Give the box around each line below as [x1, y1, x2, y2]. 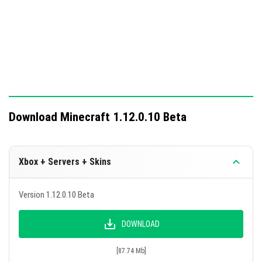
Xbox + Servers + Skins [19, 156, 111, 167]
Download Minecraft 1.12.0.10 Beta [9, 110, 187, 124]
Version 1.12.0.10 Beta [19, 189, 94, 200]
